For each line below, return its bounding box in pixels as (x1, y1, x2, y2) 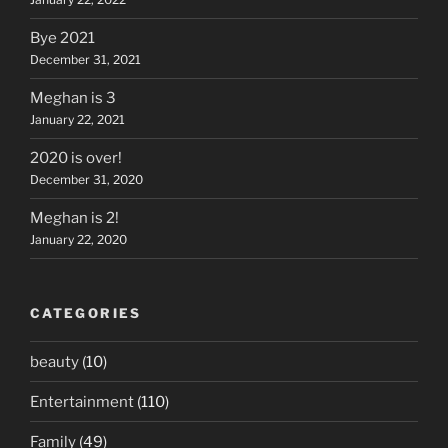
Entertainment (30, 392, 134, 411)
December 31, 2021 (30, 52, 141, 68)
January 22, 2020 (30, 232, 127, 248)
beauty (30, 352, 79, 371)
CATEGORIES (30, 304, 142, 321)
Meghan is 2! (30, 209, 119, 228)
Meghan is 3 (30, 89, 116, 108)
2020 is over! (30, 149, 122, 168)
